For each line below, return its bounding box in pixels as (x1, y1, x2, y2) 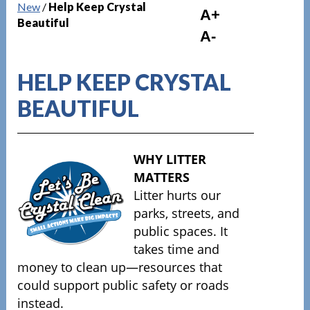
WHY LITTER (133, 151, 206, 167)
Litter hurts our (133, 187, 221, 203)
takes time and (133, 241, 219, 257)
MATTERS (133, 169, 190, 185)
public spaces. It (133, 223, 228, 239)
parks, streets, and (133, 205, 239, 221)
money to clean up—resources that (17, 259, 222, 275)
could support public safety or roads (17, 277, 229, 293)
